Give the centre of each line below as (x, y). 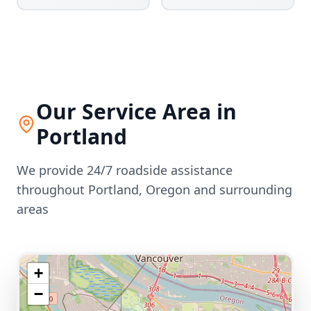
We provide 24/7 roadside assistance (125, 170)
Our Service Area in (136, 111)
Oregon (168, 190)
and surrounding (241, 190)
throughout (52, 190)
